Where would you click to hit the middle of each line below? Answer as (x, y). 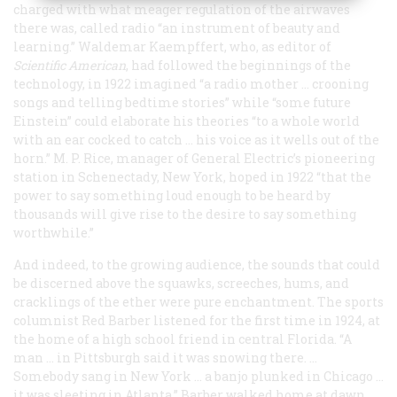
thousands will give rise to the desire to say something (185, 214)
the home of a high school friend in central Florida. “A (183, 339)
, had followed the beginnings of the (238, 65)
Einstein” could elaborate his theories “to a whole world (187, 121)
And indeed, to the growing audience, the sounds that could (197, 264)
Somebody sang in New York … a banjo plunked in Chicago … (198, 376)
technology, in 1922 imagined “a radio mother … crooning (191, 83)
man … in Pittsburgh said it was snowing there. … (165, 357)
